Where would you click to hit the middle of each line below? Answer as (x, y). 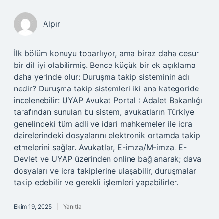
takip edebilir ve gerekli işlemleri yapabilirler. (96, 182)
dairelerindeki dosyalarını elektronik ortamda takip (107, 135)
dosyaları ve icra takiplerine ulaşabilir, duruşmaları (106, 171)
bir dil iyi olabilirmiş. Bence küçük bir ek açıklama (105, 65)
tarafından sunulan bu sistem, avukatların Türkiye (104, 112)
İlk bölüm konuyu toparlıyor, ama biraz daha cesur (106, 53)
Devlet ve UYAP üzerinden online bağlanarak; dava (108, 159)
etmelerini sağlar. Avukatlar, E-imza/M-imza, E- (100, 147)
